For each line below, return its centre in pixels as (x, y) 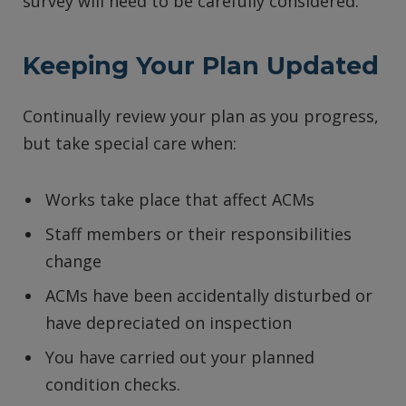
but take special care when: (130, 143)
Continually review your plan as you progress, (201, 116)
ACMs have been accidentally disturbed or (209, 295)
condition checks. (113, 384)
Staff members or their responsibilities (198, 234)
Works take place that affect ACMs (180, 200)
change (73, 261)
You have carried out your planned (180, 357)
